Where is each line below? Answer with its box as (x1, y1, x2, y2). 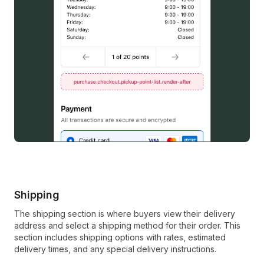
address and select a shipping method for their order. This (14, 220, 240, 231)
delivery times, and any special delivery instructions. (14, 244, 216, 255)
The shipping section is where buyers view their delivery (14, 209, 235, 219)
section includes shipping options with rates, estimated (14, 232, 226, 243)
